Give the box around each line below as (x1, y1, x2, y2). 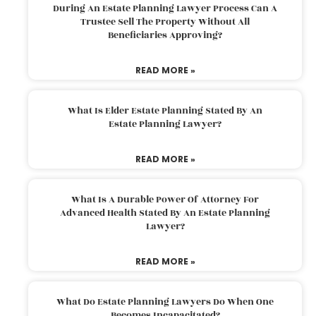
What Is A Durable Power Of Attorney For (71, 192, 259, 207)
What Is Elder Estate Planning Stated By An (68, 103, 262, 118)
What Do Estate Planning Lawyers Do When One (56, 294, 274, 309)
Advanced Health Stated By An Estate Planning (60, 205, 270, 220)
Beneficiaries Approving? (108, 28, 222, 42)
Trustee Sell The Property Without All (80, 14, 250, 29)
